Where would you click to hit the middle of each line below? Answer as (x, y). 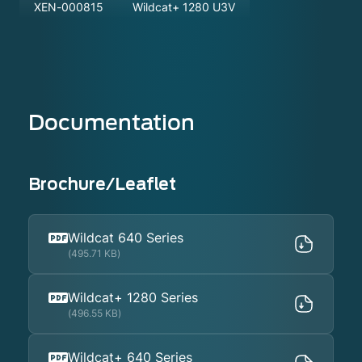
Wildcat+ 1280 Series (133, 298)
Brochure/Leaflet (103, 185)
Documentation (112, 123)
